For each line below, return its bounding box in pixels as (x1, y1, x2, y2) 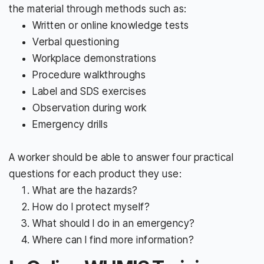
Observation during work (32, 101, 147, 114)
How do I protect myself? (32, 200, 150, 213)
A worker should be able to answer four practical (9, 151, 233, 163)
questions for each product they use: (9, 167, 181, 180)
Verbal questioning (32, 35, 119, 48)
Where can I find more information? (32, 233, 194, 246)
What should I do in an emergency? (32, 217, 195, 229)
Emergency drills (32, 118, 108, 130)
